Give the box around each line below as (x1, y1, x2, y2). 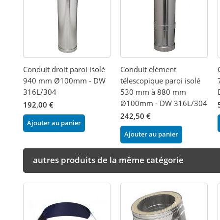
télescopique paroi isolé (120, 75, 201, 85)
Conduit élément (120, 64, 177, 74)
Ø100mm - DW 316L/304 (120, 98, 208, 108)
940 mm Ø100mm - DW (23, 75, 106, 85)
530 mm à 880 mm (120, 86, 187, 97)
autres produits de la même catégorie (33, 154, 184, 165)
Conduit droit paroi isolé (23, 64, 106, 74)
